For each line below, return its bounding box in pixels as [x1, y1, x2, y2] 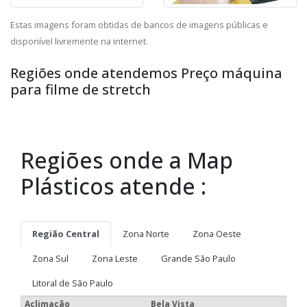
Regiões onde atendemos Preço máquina [10, 64, 282, 83]
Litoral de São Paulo [32, 277, 113, 290]
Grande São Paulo [161, 252, 236, 265]
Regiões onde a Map [21, 145, 233, 175]
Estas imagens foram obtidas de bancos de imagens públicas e [10, 19, 268, 32]
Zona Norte [123, 228, 169, 241]
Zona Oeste [193, 228, 241, 241]
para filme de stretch [10, 80, 151, 99]
